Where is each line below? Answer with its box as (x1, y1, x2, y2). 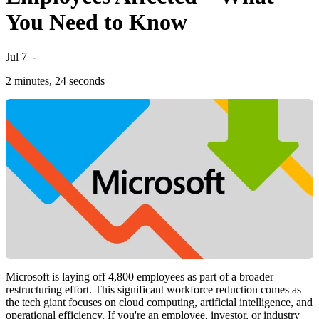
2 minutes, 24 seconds (6, 75, 105, 88)
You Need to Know (6, 9, 187, 35)
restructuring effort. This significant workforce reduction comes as (6, 283, 301, 296)
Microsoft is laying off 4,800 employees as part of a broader (6, 271, 273, 283)
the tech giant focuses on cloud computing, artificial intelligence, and (6, 296, 313, 309)
